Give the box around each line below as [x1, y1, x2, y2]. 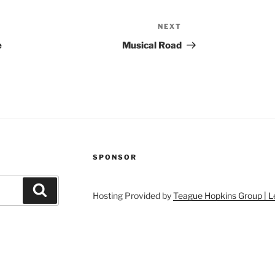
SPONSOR [92, 153, 137, 162]
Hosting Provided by [92, 190, 173, 201]
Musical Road [122, 40, 182, 52]
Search [46, 184, 80, 196]
